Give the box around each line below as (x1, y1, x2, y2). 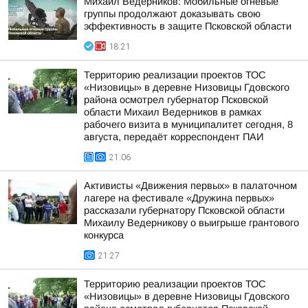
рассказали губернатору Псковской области (84, 205, 285, 216)
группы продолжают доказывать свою (84, 8, 261, 19)
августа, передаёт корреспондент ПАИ (84, 131, 263, 142)
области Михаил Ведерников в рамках (84, 107, 261, 118)
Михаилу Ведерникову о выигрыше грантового (84, 217, 299, 228)
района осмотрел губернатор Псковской (84, 94, 268, 105)
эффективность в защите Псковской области (84, 21, 291, 32)
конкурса (84, 230, 124, 241)
